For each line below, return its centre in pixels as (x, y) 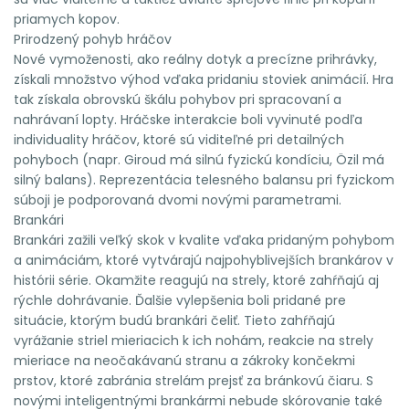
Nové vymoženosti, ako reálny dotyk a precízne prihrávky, (195, 59)
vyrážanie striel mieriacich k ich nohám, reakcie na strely (194, 340)
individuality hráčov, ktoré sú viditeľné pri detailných (179, 139)
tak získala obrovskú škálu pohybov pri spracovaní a (178, 99)
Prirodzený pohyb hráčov (93, 39)
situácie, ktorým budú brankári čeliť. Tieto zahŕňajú (174, 320)
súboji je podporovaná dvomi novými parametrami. (178, 199)
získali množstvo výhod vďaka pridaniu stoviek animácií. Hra (204, 79)
